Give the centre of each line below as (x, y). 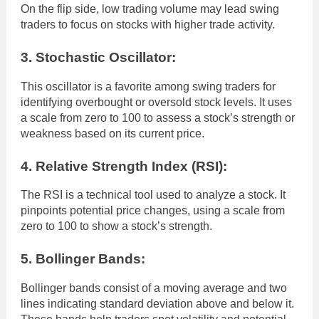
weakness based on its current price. (113, 133)
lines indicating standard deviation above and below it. (157, 304)
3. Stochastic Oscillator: (98, 57)
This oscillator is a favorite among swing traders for (148, 86)
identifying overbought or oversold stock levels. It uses (156, 102)
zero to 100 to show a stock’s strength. (116, 226)
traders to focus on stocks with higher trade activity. (148, 24)
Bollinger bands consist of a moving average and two (154, 288)
